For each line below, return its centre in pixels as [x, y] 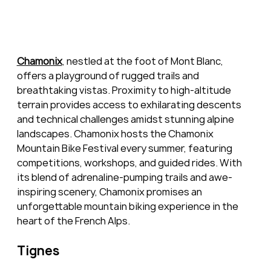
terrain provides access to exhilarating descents [130, 104]
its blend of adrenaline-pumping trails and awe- [124, 177]
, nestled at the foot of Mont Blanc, [143, 61]
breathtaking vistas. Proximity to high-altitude [125, 90]
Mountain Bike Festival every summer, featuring [125, 148]
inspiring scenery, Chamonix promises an [110, 191]
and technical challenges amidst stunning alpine [126, 119]
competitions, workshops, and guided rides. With [130, 162]
